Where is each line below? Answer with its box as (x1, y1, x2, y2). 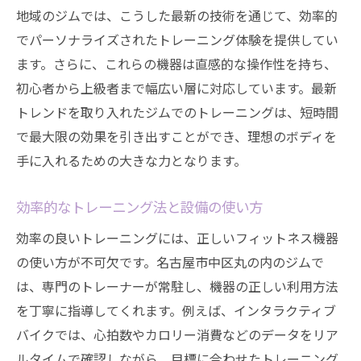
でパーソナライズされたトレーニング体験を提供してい (16, 30, 338, 49)
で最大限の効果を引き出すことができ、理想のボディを (16, 127, 337, 146)
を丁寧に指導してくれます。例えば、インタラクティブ (16, 301, 336, 320)
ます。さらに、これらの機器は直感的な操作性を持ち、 (16, 54, 337, 73)
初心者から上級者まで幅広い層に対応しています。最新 (16, 78, 337, 98)
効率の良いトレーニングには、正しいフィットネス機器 (16, 228, 338, 247)
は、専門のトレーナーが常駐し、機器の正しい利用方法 (16, 276, 338, 296)
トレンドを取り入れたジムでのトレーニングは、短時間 (16, 102, 338, 122)
